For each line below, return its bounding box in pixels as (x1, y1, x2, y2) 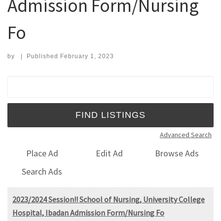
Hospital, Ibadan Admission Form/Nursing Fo (12, 207, 164, 218)
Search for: (7, 77, 56, 86)
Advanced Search (160, 130, 212, 139)
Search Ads (22, 165, 63, 177)
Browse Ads (155, 147, 199, 159)
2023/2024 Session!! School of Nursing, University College (12, 194, 205, 204)
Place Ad (26, 147, 58, 159)
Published (26, 52, 60, 60)
